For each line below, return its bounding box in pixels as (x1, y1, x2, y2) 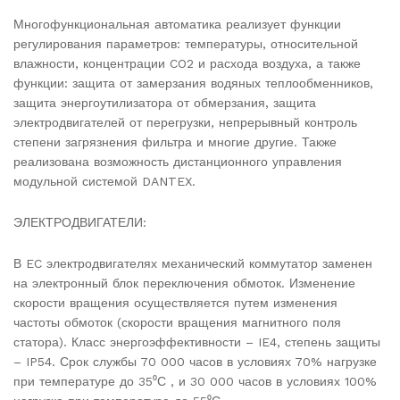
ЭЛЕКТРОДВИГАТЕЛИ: (13, 214, 146, 229)
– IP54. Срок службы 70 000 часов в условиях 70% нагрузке (13, 354, 377, 369)
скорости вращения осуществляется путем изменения (13, 295, 337, 310)
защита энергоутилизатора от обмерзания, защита (13, 95, 316, 110)
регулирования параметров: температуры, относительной (13, 36, 358, 51)
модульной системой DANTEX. (13, 173, 196, 188)
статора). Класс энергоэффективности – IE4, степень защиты (13, 334, 380, 349)
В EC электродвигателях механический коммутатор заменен (13, 255, 372, 271)
